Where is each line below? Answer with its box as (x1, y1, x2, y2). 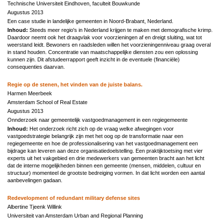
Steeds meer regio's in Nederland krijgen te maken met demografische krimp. (29, 27, 213, 33)
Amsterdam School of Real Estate (7, 99, 87, 105)
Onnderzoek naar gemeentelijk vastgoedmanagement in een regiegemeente (7, 116, 188, 123)
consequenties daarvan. (7, 63, 65, 70)
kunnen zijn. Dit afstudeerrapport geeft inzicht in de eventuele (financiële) (7, 56, 180, 62)
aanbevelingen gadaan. (7, 177, 62, 183)
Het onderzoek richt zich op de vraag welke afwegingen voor (29, 125, 174, 132)
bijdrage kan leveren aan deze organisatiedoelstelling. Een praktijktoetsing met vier (7, 147, 203, 154)
